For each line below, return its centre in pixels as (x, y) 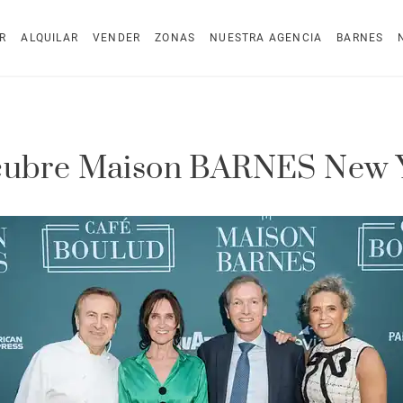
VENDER (117, 38)
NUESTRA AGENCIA (266, 38)
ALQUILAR (49, 38)
